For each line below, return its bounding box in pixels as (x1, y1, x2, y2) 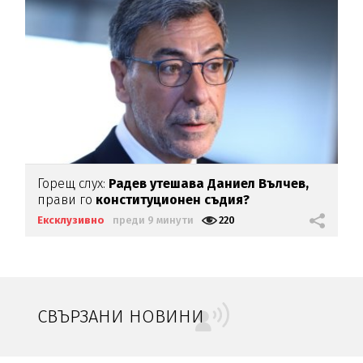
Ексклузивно (37, 213, 105, 226)
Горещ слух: (37, 175, 106, 191)
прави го (37, 191, 96, 207)
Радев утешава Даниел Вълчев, (105, 175, 310, 191)
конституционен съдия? (96, 191, 250, 207)
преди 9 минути (113, 213, 194, 226)
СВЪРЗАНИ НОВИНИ (37, 305, 205, 327)
